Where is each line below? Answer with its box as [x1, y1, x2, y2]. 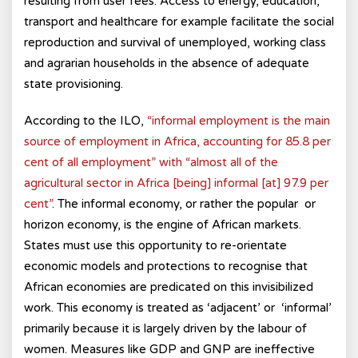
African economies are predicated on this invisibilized [24, 280, 313, 294]
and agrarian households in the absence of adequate [24, 56, 309, 70]
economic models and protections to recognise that [24, 259, 308, 273]
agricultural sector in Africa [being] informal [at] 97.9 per [24, 176, 328, 190]
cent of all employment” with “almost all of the [24, 155, 278, 169]
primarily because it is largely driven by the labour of [24, 321, 307, 336]
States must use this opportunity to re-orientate [24, 238, 287, 253]
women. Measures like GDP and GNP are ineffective [24, 342, 315, 356]
